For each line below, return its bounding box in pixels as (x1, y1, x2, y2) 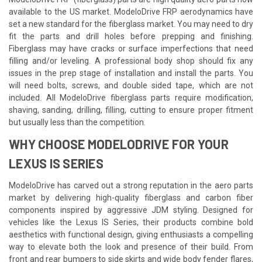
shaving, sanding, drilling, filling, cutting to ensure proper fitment (9, 105, 253, 115)
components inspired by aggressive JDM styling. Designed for (9, 205, 253, 215)
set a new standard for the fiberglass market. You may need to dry (9, 19, 253, 29)
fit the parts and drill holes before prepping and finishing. (9, 31, 253, 41)
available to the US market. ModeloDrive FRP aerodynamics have (9, 6, 253, 16)
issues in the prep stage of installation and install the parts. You (9, 68, 253, 78)
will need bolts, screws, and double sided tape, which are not (9, 80, 253, 90)
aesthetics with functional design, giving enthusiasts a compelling (9, 229, 253, 239)
